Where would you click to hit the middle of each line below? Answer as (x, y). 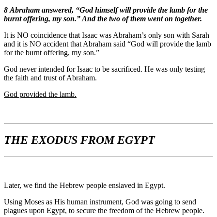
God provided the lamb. (40, 94)
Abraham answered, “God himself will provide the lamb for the (109, 10)
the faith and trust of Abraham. (50, 77)
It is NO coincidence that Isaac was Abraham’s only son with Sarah (107, 35)
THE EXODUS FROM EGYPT (79, 140)
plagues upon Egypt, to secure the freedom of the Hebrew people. (104, 211)
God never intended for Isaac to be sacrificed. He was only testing (104, 69)
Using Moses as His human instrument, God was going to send (100, 202)
